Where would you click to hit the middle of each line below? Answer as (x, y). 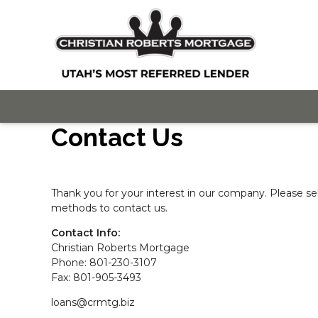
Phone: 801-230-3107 (104, 262)
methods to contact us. (109, 208)
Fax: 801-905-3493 (96, 277)
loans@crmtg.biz (93, 302)
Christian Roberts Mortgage (120, 247)
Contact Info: (86, 232)
